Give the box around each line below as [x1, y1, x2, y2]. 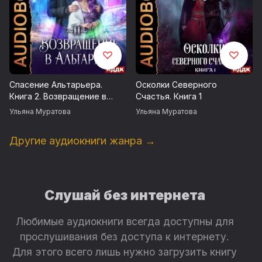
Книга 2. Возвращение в [9, 91, 106, 101]
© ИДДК [9, 56, 44, 67]
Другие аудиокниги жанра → [9, 134, 156, 147]
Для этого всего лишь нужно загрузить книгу [12, 245, 237, 258]
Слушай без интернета [44, 187, 205, 204]
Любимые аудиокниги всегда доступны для [15, 215, 234, 227]
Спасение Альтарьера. [9, 79, 102, 89]
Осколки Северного [136, 79, 217, 89]
